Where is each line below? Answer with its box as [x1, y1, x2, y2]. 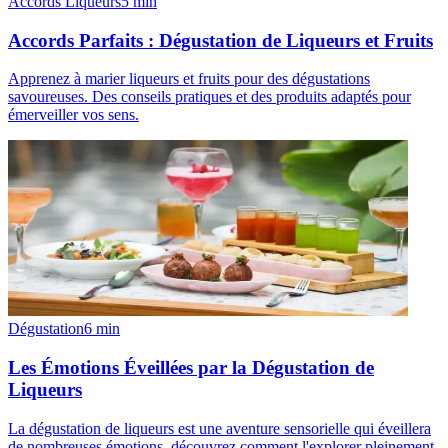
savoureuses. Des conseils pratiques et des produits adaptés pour [8, 88, 411, 106]
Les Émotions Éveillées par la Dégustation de [8, 357, 374, 379]
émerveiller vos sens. [8, 106, 139, 124]
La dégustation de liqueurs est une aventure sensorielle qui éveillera [8, 419, 431, 437]
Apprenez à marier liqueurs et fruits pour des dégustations [8, 70, 370, 88]
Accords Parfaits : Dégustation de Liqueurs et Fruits [8, 29, 433, 51]
